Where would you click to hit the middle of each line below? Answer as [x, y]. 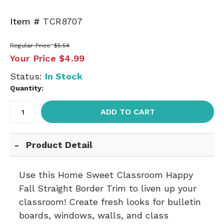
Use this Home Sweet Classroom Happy [106, 175]
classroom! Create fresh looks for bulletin [110, 202]
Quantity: [27, 88]
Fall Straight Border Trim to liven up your [108, 188]
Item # [25, 21]
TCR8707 [63, 21]
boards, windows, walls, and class [94, 215]
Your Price [33, 58]
